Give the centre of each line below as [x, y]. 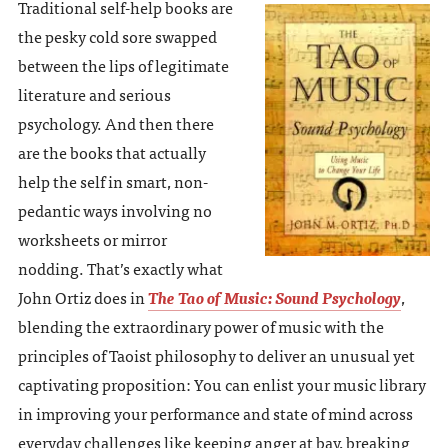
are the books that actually [111, 151]
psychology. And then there [115, 122]
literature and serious [94, 93]
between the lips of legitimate [123, 64]
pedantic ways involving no [114, 209]
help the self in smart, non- [112, 180]
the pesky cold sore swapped [117, 35]
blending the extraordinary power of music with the [200, 325]
